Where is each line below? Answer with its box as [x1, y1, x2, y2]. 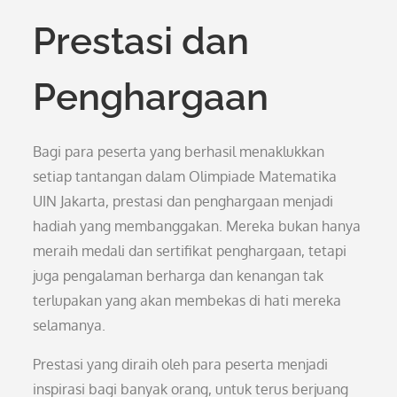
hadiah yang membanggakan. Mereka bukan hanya [33, 217, 362, 235]
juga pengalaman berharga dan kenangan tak [33, 267, 324, 284]
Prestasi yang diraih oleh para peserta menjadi [33, 355, 329, 373]
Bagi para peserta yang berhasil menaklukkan [33, 143, 325, 160]
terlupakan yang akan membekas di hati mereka [33, 292, 342, 309]
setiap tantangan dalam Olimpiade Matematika [33, 167, 338, 185]
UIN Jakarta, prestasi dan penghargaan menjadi [33, 192, 334, 210]
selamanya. [33, 316, 106, 334]
